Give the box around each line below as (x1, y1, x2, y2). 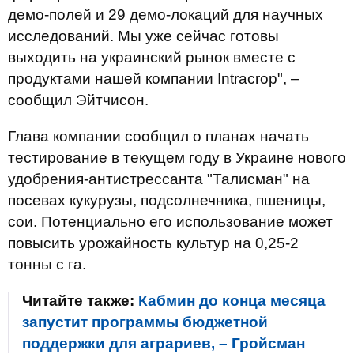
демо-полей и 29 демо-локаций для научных (8, 6, 323, 23)
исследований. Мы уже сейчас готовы (8, 28, 279, 44)
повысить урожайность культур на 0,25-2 (8, 235, 299, 251)
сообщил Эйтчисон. (8, 92, 149, 108)
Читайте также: (22, 292, 138, 309)
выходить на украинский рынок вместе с (8, 49, 296, 66)
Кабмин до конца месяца (138, 292, 326, 309)
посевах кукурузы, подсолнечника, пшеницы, (8, 192, 326, 209)
